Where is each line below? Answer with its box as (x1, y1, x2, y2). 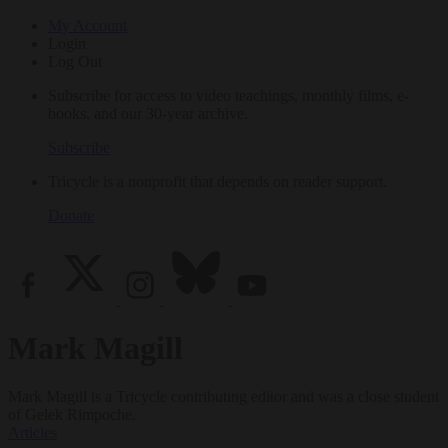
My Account (48, 16, 127, 34)
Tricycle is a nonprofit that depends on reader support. (48, 172, 387, 190)
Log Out (48, 52, 102, 70)
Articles (8, 424, 57, 442)
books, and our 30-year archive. (48, 104, 248, 122)
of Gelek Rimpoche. (8, 406, 136, 424)
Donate (48, 206, 94, 224)
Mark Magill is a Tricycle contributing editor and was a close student (8, 388, 439, 406)
